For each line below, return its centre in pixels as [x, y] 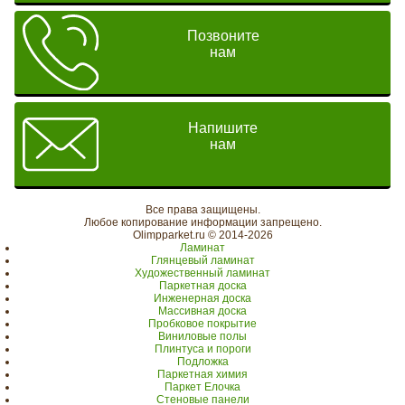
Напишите [223, 127]
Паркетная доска [202, 286]
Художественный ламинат [202, 273]
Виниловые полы [202, 336]
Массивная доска [202, 311]
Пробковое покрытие [202, 324]
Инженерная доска [202, 298]
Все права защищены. [202, 210]
